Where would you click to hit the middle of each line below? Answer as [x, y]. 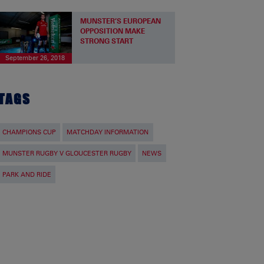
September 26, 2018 [35, 58]
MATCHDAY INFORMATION [108, 132]
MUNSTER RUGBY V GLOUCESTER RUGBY [67, 153]
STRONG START [107, 41]
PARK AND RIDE [27, 174]
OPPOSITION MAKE [113, 31]
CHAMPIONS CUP [29, 132]
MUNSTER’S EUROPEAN [121, 21]
